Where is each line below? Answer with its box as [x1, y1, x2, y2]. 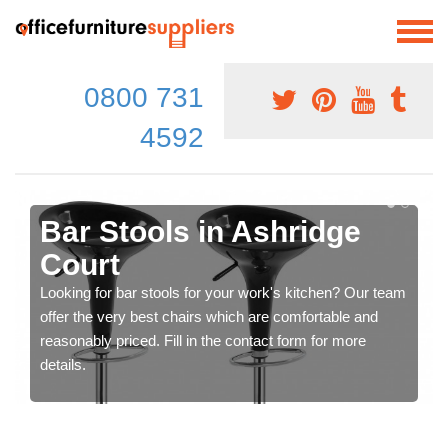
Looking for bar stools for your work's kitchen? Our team [40, 283, 406, 301]
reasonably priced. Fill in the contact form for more [40, 331, 366, 349]
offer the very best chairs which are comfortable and [40, 307, 378, 325]
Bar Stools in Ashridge [40, 214, 361, 248]
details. [40, 355, 86, 373]
